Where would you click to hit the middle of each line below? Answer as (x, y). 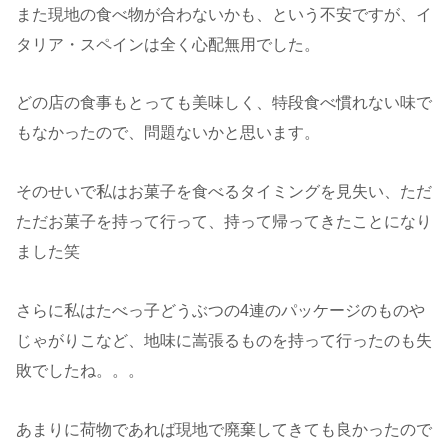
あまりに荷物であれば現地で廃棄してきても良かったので (224, 429)
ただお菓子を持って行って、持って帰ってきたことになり (224, 222)
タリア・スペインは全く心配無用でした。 (168, 44)
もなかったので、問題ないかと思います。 (168, 133)
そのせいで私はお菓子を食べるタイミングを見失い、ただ (224, 192)
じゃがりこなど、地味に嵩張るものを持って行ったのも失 (224, 340)
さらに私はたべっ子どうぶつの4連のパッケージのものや (220, 310)
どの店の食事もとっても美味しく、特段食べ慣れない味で (224, 103)
